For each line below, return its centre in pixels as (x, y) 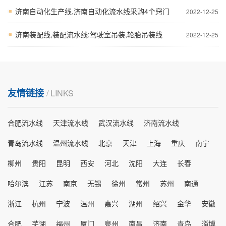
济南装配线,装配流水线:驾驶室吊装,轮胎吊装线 (89, 34)
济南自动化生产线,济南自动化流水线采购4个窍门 (92, 11)
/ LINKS (60, 93)
